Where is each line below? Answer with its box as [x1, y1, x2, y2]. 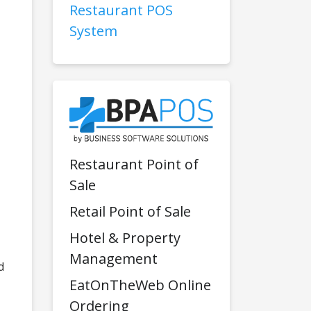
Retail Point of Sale [69, 202, 191, 221]
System [69, 22, 117, 40]
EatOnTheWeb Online [69, 276, 211, 295]
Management [69, 249, 158, 269]
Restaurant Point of [69, 155, 199, 174]
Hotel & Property [69, 228, 180, 248]
